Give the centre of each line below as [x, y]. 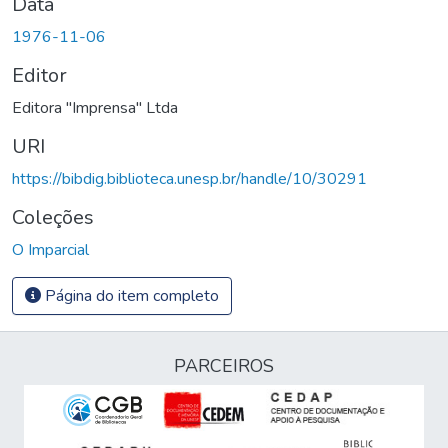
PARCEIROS [224, 366]
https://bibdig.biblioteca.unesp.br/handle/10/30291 [189, 178]
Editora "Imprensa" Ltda [95, 107]
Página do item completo [130, 295]
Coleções [53, 217]
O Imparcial [50, 249]
